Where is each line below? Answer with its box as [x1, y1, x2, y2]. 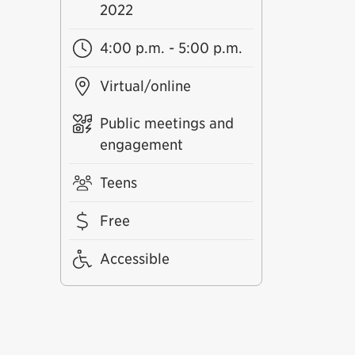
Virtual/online [99, 78, 191, 94]
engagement [99, 136, 183, 153]
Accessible [99, 250, 170, 267]
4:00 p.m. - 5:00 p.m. [99, 40, 242, 56]
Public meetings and [99, 115, 234, 132]
